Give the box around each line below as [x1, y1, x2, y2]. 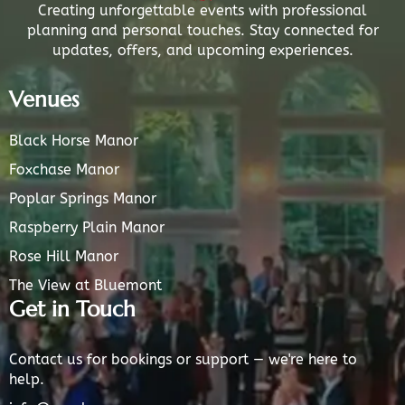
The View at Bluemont [9, 276, 162, 294]
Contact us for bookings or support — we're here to [9, 350, 357, 368]
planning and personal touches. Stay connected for [26, 21, 379, 39]
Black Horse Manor [9, 131, 138, 149]
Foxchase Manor [9, 160, 119, 178]
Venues [9, 85, 80, 113]
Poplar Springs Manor [9, 189, 156, 207]
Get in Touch [9, 295, 136, 323]
